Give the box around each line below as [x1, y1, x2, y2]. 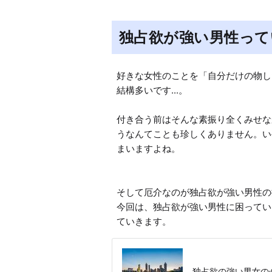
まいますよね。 [117, 143, 180, 155]
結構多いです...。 [117, 84, 188, 97]
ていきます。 [117, 216, 171, 228]
